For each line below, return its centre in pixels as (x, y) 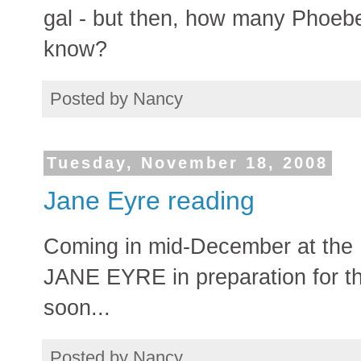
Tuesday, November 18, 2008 (188, 163)
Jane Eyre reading (149, 200)
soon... (77, 307)
